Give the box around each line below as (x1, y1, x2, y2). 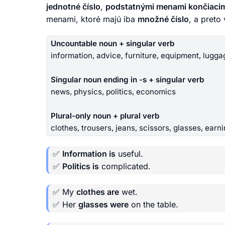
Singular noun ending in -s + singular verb (51, 74, 204, 84)
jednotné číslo (46, 1, 100, 12)
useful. (116, 149, 143, 159)
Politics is (62, 161, 99, 172)
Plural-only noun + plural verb (51, 110, 159, 121)
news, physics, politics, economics (51, 86, 176, 96)
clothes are (76, 187, 119, 197)
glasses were (78, 199, 129, 210)
